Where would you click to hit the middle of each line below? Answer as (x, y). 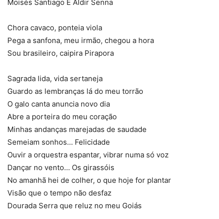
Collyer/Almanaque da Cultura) (109, 112)
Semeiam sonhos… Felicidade (59, 142)
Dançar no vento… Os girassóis (61, 167)
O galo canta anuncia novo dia (59, 104)
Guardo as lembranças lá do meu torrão (75, 91)
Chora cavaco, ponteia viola (55, 28)
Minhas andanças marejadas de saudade (77, 129)
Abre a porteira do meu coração (62, 117)
